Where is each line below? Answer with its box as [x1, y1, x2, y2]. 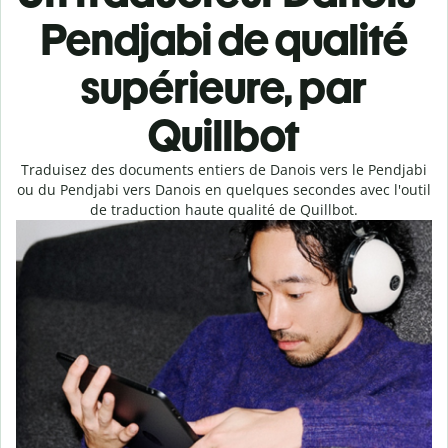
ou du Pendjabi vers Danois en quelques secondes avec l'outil [17, 180, 431, 199]
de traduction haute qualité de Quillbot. [90, 200, 358, 219]
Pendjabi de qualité [40, 13, 408, 66]
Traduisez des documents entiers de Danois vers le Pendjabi [21, 160, 427, 179]
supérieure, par [81, 61, 367, 114]
